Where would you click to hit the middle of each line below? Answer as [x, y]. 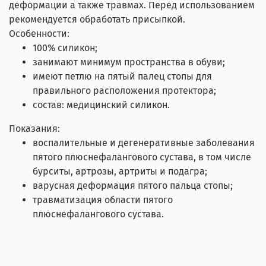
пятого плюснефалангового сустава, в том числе [142, 157]
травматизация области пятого [103, 199]
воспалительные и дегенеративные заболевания [144, 142]
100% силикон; [65, 47]
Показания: [34, 128]
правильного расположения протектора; [124, 90]
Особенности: [39, 33]
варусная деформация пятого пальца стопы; [133, 185]
